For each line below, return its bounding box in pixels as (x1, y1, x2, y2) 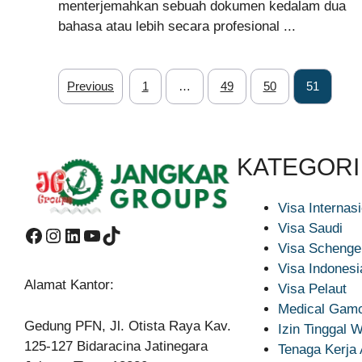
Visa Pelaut (277, 281, 347, 297)
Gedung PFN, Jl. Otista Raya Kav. (24, 318, 231, 334)
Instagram (43, 223, 128, 246)
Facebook (23, 223, 107, 246)
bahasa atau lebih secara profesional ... (58, 19, 296, 34)
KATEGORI (236, 154, 360, 180)
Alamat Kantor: (24, 277, 114, 293)
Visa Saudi (277, 221, 343, 236)
